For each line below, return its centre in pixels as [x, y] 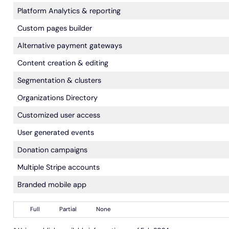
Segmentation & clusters [59, 80]
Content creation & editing [63, 63]
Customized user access [59, 115]
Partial [68, 209]
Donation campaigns [52, 150]
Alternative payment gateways [70, 45]
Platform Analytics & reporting [69, 10]
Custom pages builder [54, 28]
